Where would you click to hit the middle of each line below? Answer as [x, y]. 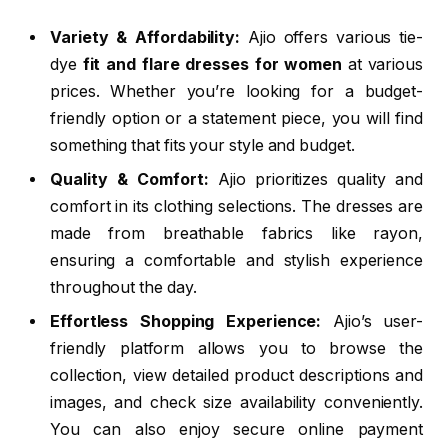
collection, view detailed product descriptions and [236, 375]
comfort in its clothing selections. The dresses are [236, 206]
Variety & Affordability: [145, 37]
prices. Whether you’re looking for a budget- [236, 91]
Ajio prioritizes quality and [315, 179]
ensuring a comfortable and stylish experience [236, 260]
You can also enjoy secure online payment [236, 429]
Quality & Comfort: [129, 179]
